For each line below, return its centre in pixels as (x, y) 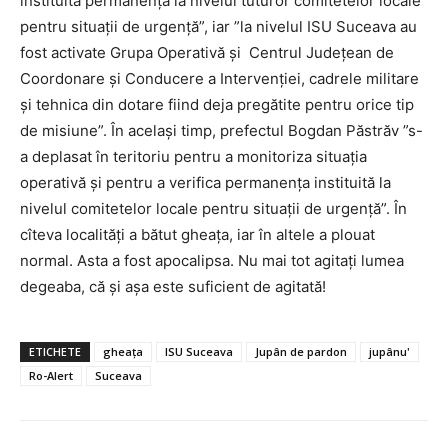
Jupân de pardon (301, 351)
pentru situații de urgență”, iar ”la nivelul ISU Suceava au (218, 26)
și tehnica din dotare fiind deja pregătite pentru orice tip (217, 104)
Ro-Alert (51, 375)
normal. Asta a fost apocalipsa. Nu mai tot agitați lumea (212, 260)
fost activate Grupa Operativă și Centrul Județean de (207, 52)
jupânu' (389, 351)
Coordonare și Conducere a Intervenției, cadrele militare (219, 78)
